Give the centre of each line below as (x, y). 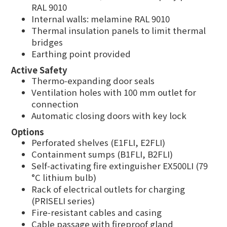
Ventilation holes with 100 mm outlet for (114, 92)
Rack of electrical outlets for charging (108, 189)
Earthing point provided (81, 54)
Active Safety (39, 70)
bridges (47, 42)
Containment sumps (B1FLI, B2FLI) (102, 154)
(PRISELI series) (63, 201)
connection (55, 104)
